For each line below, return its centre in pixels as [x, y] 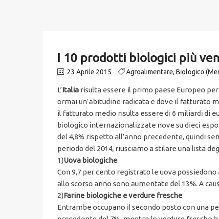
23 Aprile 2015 [88, 72]
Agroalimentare [150, 72]
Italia [70, 90]
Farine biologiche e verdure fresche [123, 196]
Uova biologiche [90, 160]
